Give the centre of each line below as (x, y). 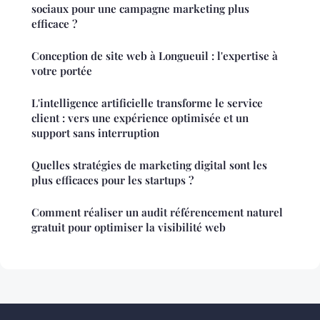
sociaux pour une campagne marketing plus (140, 9)
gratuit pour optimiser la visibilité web (129, 227)
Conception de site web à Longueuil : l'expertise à (155, 56)
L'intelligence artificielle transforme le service (147, 103)
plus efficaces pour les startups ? (112, 180)
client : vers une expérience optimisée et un (140, 118)
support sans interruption (95, 133)
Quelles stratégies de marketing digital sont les (149, 165)
